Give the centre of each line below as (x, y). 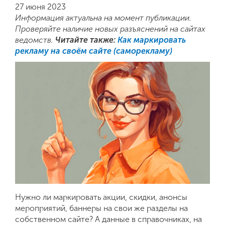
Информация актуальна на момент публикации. (103, 18)
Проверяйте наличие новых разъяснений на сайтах (110, 29)
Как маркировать (152, 40)
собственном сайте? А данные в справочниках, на (108, 219)
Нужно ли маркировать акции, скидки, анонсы (101, 197)
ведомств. (35, 40)
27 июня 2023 (40, 7)
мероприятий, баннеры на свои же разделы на (101, 208)
